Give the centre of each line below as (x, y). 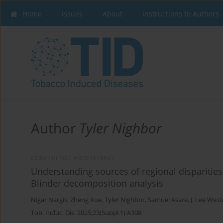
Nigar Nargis (49, 200)
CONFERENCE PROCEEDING (72, 158)
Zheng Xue (86, 200)
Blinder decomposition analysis (97, 183)
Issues (72, 14)
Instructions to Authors (181, 14)
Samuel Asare (168, 200)
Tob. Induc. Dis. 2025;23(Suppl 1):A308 (86, 213)
